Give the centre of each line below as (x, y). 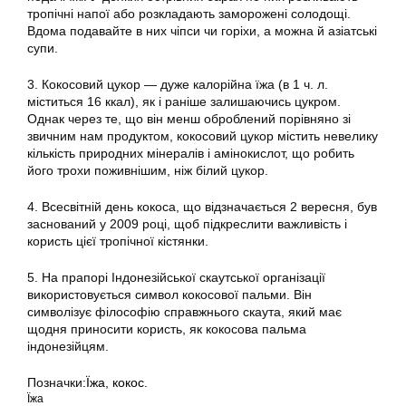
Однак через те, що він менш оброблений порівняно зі (189, 119)
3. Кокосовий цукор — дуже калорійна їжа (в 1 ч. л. (178, 85)
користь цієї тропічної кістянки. (118, 242)
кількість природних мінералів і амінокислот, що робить (191, 154)
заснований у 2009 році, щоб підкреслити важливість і (187, 224)
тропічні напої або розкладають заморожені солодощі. (189, 14)
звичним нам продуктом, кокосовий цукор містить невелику (203, 136)
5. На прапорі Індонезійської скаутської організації (176, 278)
